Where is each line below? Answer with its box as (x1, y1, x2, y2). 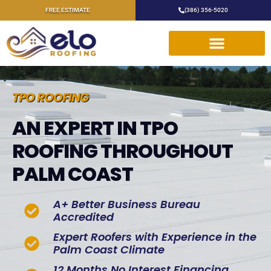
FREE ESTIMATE (45, 7, 90, 13)
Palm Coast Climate (53, 242, 165, 258)
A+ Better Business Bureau (53, 197, 201, 212)
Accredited (53, 209, 114, 225)
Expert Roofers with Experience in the (53, 229, 257, 245)
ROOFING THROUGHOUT (12, 137, 233, 165)
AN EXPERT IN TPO (12, 114, 178, 142)
